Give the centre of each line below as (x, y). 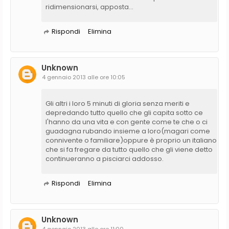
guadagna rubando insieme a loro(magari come (128, 131)
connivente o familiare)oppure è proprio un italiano (131, 140)
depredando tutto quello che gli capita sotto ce (124, 112)
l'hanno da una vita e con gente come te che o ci (127, 122)
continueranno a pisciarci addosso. (105, 158)
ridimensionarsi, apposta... (89, 7)
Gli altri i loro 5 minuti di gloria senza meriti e (118, 103)
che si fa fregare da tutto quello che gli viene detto (129, 149)
